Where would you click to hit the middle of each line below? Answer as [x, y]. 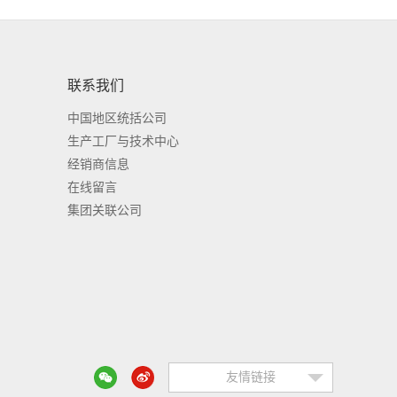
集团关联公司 [105, 210]
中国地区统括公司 [117, 118]
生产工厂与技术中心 [123, 141]
